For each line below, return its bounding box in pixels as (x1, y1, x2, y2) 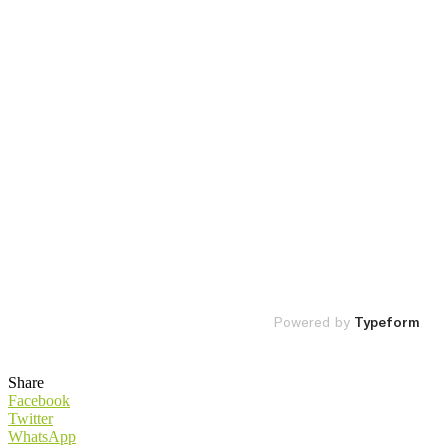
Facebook (8, 391, 70, 409)
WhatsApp (8, 427, 76, 445)
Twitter (8, 409, 53, 427)
